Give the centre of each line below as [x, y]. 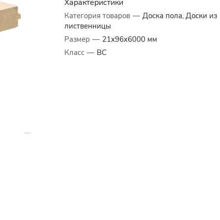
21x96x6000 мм [129, 39]
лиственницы [87, 26]
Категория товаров [97, 16]
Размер [77, 39]
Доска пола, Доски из [179, 16]
